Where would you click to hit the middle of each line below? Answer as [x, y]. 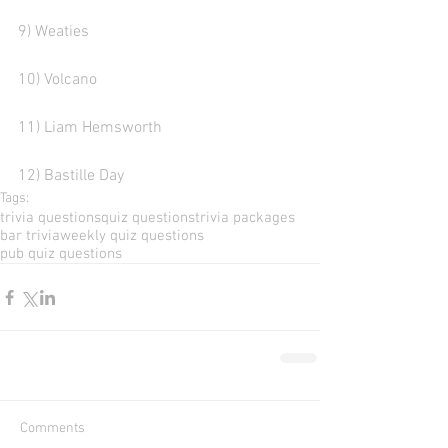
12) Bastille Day [73, 176]
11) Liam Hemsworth [90, 128]
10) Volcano [65, 80]
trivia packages [245, 218]
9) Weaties [55, 32]
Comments [52, 428]
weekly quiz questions [132, 236]
